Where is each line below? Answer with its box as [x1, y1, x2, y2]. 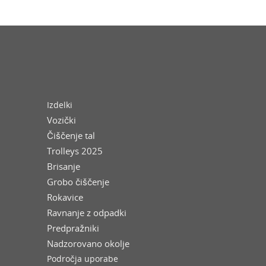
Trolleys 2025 [47, 145, 103, 157]
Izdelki [47, 99, 72, 111]
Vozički [47, 114, 76, 126]
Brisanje [47, 160, 80, 173]
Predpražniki [47, 222, 99, 235]
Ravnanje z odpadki [47, 207, 126, 219]
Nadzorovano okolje [47, 237, 129, 250]
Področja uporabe [47, 253, 118, 265]
